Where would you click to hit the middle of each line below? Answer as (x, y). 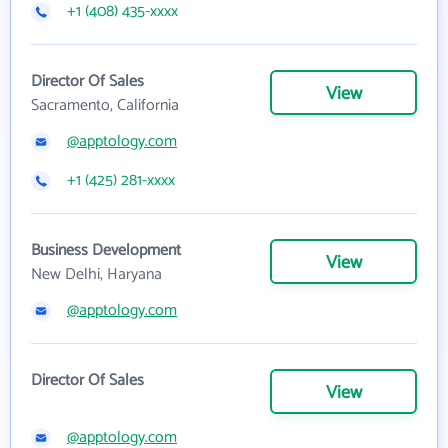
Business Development (106, 250)
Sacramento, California (105, 105)
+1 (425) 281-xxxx (121, 180)
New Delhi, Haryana (96, 274)
